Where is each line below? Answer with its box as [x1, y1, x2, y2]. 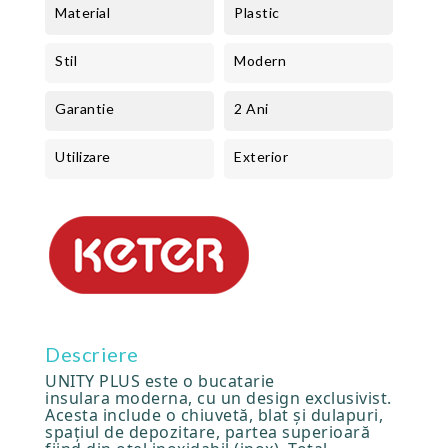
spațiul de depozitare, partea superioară [45, 421, 370, 443]
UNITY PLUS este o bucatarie [45, 370, 275, 392]
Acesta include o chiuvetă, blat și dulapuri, [45, 404, 383, 426]
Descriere [45, 342, 139, 366]
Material [55, 4, 110, 21]
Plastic [234, 4, 280, 21]
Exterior [234, 148, 288, 165]
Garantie [55, 100, 114, 117]
